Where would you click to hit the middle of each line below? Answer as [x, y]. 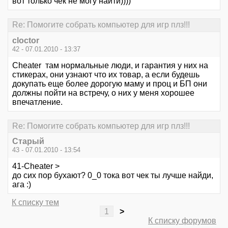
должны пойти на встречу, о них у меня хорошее [103, 93]
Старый [28, 141]
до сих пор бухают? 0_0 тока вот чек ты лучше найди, [113, 175]
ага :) [22, 184]
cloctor [26, 40]
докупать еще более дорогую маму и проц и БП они [110, 83]
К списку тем [35, 202]
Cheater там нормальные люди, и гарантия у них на [110, 65]
